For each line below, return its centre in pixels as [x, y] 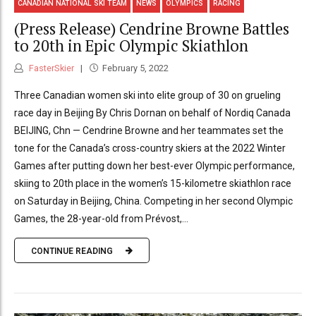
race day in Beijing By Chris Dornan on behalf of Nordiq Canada [152, 113]
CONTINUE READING [72, 251]
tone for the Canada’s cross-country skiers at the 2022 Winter [150, 148]
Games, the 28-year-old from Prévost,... [101, 219]
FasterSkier [50, 68]
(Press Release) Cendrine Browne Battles [152, 28]
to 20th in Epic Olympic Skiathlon [131, 45]
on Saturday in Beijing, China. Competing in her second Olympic [153, 201]
